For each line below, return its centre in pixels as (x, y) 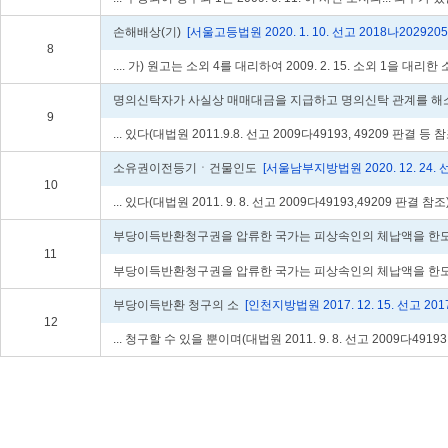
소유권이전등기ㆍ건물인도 (186, 168)
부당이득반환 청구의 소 (177, 305)
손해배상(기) (148, 32)
